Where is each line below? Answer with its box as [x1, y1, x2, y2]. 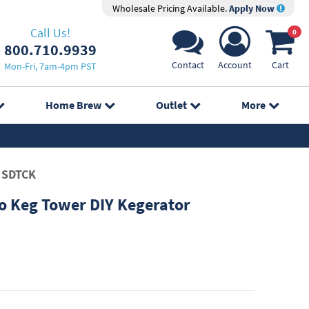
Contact [172, 59, 204, 71]
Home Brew [45, 98, 101, 112]
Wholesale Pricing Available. [112, 2, 229, 14]
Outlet [156, 98, 188, 112]
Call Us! [30, 24, 70, 41]
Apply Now [228, 2, 277, 14]
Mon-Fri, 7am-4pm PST [3, 59, 97, 72]
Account [218, 59, 252, 71]
